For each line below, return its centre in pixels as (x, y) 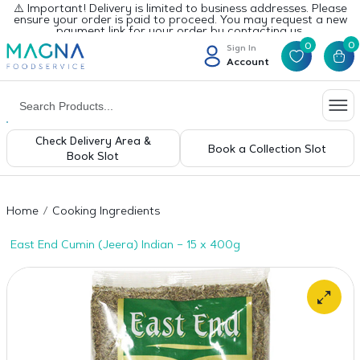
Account (247, 62)
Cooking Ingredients (106, 212)
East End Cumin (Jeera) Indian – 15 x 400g (125, 246)
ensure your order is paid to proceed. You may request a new (180, 21)
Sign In (241, 49)
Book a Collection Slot (267, 149)
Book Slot (93, 157)
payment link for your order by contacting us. (180, 32)
